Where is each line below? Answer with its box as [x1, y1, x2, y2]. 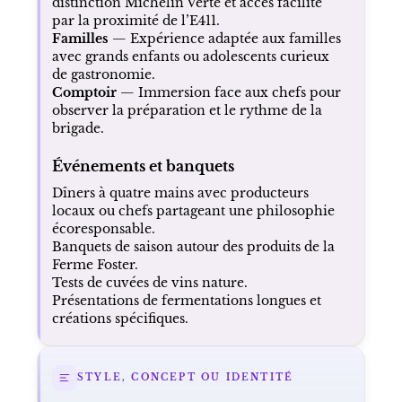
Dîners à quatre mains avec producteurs [51, 184, 309, 201]
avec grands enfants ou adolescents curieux [51, 48, 329, 65]
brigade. [51, 119, 104, 136]
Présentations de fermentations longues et [51, 292, 321, 309]
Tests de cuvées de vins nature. [51, 274, 248, 291]
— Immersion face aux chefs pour [116, 83, 341, 100]
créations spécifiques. [51, 310, 188, 327]
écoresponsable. [51, 220, 155, 237]
